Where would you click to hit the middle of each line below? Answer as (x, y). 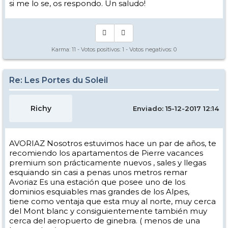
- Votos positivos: (99, 49)
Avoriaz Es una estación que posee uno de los (97, 182)
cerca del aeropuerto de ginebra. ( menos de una (105, 221)
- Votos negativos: (149, 49)
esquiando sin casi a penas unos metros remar (98, 172)
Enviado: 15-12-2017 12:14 (176, 108)
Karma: (62, 49)
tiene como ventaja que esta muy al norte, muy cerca (112, 201)
